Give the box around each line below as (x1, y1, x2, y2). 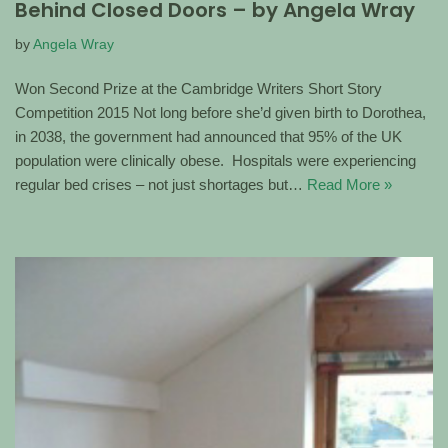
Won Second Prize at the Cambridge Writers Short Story (15, 80, 382, 98)
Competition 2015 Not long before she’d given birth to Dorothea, (15, 104, 426, 122)
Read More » (307, 176, 392, 194)
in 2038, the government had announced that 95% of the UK (15, 128, 402, 146)
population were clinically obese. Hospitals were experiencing (15, 152, 416, 170)
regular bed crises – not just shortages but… (15, 176, 307, 194)
